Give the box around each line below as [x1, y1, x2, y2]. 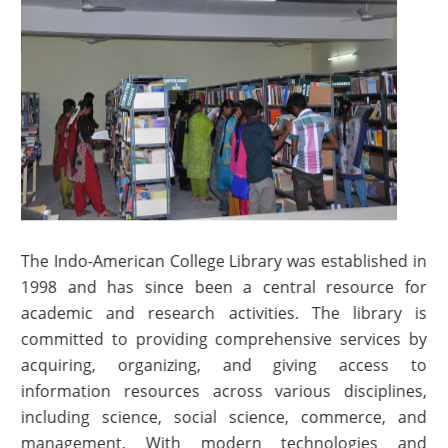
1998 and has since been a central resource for [20, 275, 427, 298]
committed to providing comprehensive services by [20, 327, 427, 350]
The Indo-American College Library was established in [20, 249, 427, 272]
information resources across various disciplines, [20, 379, 427, 402]
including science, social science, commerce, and [20, 405, 427, 428]
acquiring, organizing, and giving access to [20, 353, 427, 376]
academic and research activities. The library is [20, 301, 427, 324]
